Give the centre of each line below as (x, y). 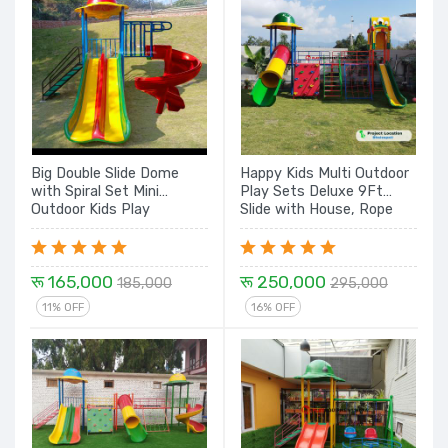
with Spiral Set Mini (95, 191)
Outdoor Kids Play (90, 209)
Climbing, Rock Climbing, (319, 227)
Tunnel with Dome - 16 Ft (325, 245)
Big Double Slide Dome (105, 173)
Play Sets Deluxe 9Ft (311, 191)
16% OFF (273, 307)
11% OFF (63, 307)
